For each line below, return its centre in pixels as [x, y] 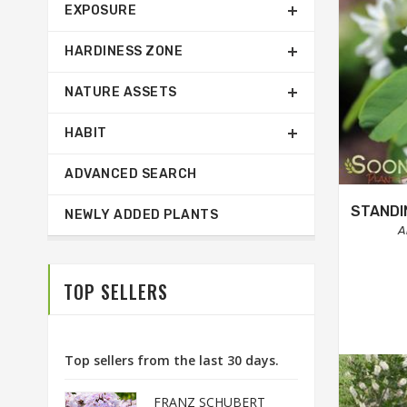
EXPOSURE [100, 10]
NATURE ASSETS [121, 92]
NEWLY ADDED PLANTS [141, 215]
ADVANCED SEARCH [131, 174]
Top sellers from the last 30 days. [172, 360]
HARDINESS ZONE [124, 51]
